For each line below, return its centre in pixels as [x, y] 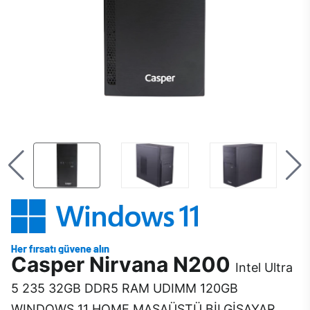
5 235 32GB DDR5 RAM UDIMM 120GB [125, 289]
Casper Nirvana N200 [123, 265]
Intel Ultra [264, 268]
